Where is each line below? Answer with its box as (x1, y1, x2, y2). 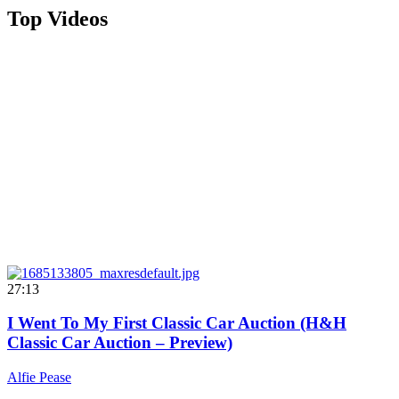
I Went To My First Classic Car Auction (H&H (7, 313, 346, 333)
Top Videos (7, 6, 108, 30)
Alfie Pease (7, 370, 71, 385)
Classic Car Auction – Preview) (7, 333, 232, 353)
